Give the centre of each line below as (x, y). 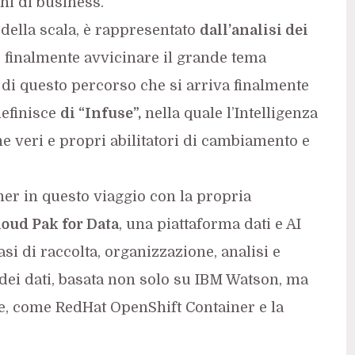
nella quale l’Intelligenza (229, 113)
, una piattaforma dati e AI (210, 224)
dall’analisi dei (254, 30)
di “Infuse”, (100, 113)
